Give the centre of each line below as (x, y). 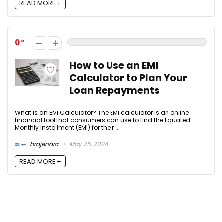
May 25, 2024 (88, 144)
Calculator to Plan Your (128, 78)
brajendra (43, 144)
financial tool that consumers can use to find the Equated (103, 120)
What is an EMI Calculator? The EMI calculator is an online (102, 113)
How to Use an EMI (114, 66)
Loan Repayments (114, 91)
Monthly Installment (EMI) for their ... (67, 128)
